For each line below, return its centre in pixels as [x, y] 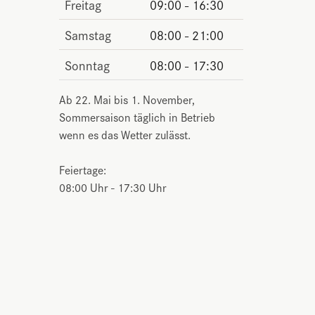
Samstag [88, 34]
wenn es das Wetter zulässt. [124, 134]
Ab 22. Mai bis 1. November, [127, 99]
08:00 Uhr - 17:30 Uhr [112, 187]
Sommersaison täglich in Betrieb [137, 116]
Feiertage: [82, 169]
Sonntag [87, 64]
